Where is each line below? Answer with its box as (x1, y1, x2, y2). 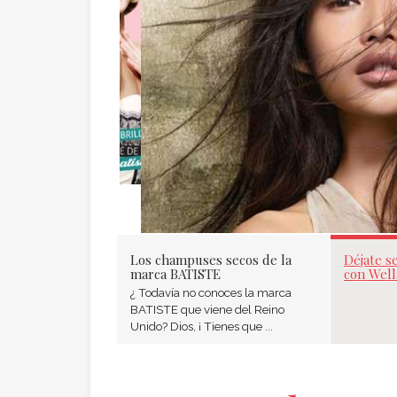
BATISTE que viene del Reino (130, 302, 284, 316)
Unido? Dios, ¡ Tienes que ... (130, 319, 273, 333)
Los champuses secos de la (130, 251, 292, 269)
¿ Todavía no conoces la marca (130, 285, 292, 300)
